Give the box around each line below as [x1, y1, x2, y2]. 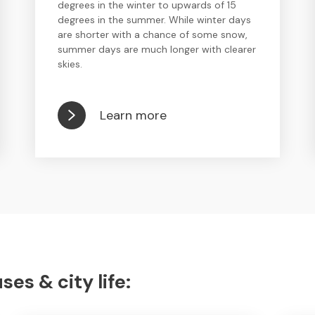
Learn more [100, 106, 167, 124]
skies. [58, 58, 83, 70]
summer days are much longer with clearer [58, 43, 257, 56]
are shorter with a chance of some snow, [58, 28, 248, 41]
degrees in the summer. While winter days [58, 13, 252, 26]
